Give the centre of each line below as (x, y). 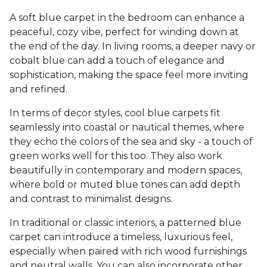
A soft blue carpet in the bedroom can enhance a (127, 18)
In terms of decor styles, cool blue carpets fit (115, 113)
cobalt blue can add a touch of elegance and (117, 61)
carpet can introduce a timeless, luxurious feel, (121, 237)
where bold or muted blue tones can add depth (125, 185)
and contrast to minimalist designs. (92, 199)
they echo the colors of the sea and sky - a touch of (131, 142)
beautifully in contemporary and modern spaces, (126, 170)
